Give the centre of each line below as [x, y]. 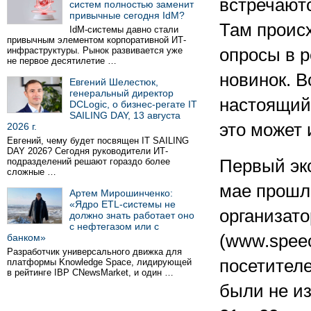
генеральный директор [121, 93]
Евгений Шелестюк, [114, 82]
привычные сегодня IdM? [127, 15]
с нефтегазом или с [114, 226]
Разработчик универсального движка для [94, 252]
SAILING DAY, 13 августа [125, 115]
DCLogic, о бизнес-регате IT [133, 104]
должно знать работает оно [132, 215]
